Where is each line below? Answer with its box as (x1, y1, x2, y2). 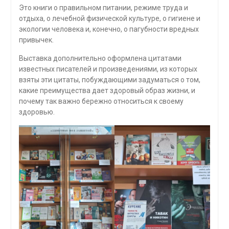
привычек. (18, 36, 54, 44)
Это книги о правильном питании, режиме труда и (18, 4, 188, 12)
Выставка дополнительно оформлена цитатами (18, 54, 181, 63)
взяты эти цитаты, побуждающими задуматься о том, (18, 76, 200, 84)
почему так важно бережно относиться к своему (18, 97, 184, 106)
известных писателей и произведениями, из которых (18, 65, 197, 74)
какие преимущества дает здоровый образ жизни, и (18, 86, 195, 95)
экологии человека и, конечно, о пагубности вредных (18, 25, 199, 34)
